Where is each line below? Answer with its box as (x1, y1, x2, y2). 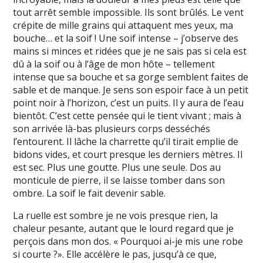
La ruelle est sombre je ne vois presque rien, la (13, 209, 218, 222)
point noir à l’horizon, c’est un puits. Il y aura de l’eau (13, 96, 244, 109)
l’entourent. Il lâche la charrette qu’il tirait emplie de (13, 135, 239, 148)
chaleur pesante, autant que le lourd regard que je (13, 222, 234, 235)
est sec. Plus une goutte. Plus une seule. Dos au (13, 161, 221, 174)
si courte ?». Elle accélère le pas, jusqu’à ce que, (13, 248, 217, 261)
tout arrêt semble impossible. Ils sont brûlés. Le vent (13, 6, 244, 19)
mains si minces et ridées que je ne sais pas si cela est (13, 45, 247, 58)
